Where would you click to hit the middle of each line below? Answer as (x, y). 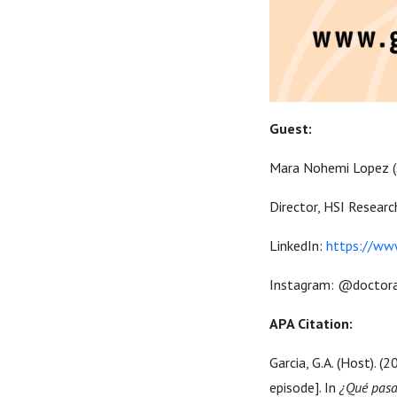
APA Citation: (313, 323)
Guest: (291, 128)
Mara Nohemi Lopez (331, 167)
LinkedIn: (298, 245)
